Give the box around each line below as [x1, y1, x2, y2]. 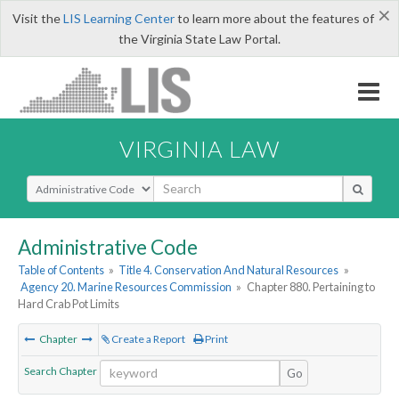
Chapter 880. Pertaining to [246, 280, 375, 295]
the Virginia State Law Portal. [118, 31, 281, 46]
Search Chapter [24, 363, 97, 378]
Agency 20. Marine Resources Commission [20, 280, 232, 295]
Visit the [12, 11, 63, 26]
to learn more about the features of [174, 11, 374, 26]
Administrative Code [18, 234, 198, 259]
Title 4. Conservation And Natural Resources [118, 263, 339, 278]
